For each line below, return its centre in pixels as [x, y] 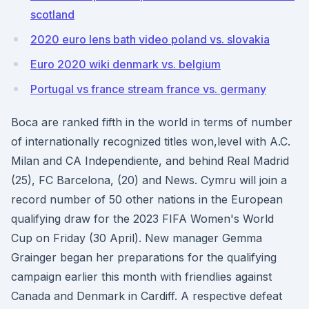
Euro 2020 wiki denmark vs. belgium [126, 64]
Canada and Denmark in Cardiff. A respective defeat [147, 296]
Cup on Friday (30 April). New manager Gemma [137, 238]
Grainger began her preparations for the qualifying [144, 257]
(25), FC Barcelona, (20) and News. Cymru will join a [149, 180]
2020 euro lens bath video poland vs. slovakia [150, 39]
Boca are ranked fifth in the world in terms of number [152, 122]
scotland [52, 14]
